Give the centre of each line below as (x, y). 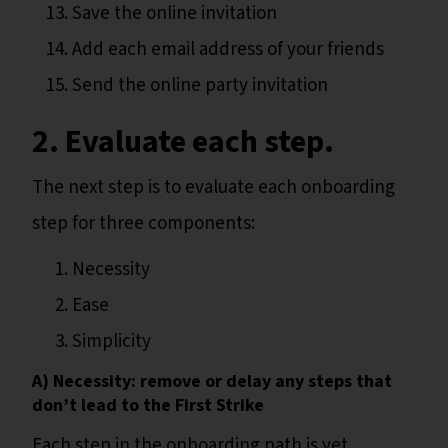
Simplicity (111, 341)
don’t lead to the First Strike (148, 405)
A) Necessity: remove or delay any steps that (212, 381)
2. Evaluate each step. (183, 141)
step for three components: (143, 223)
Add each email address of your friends (228, 49)
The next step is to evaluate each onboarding (213, 187)
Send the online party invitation (200, 85)
